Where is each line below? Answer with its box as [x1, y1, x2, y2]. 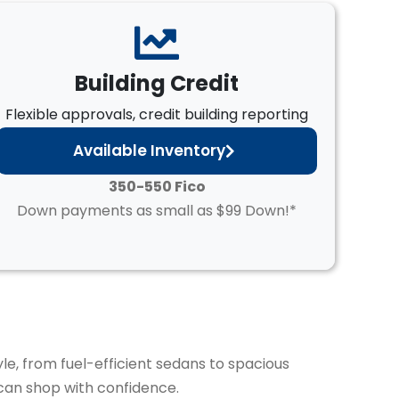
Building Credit [75, 69, 239, 98]
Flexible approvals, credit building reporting [5, 104, 308, 125]
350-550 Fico [108, 176, 206, 197]
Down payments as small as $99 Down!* [17, 200, 297, 221]
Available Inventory [72, 140, 225, 161]
